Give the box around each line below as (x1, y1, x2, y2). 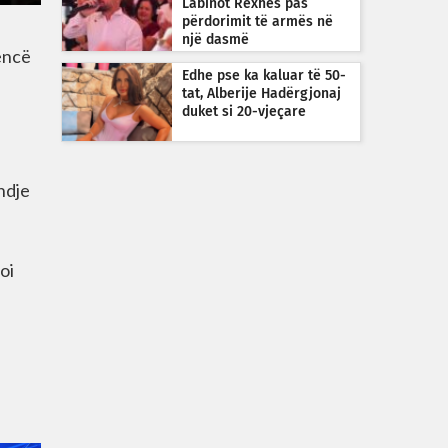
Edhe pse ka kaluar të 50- (182, 69, 346, 83)
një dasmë (182, 33, 249, 47)
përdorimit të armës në (182, 15, 333, 29)
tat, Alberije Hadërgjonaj (182, 87, 341, 101)
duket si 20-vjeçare (182, 105, 306, 119)
